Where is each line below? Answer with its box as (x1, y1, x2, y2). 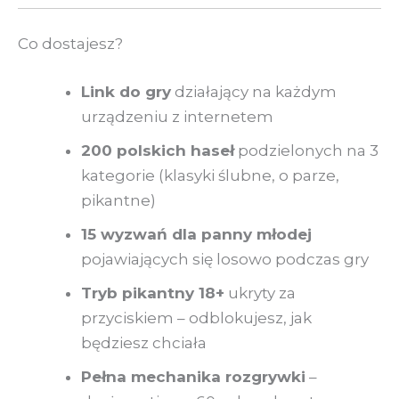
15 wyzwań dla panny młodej (81, 224, 312, 243)
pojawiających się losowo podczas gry (81, 249, 369, 268)
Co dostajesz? (18, 35, 123, 53)
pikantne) (81, 191, 156, 209)
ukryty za (224, 283, 296, 302)
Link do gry (81, 82, 171, 101)
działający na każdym (171, 82, 337, 101)
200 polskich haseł (81, 141, 234, 159)
